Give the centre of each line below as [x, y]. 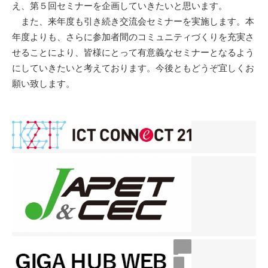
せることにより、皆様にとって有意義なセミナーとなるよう [133, 52]
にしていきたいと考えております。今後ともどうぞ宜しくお [133, 68]
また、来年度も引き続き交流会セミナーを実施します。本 [133, 21]
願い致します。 [43, 83]
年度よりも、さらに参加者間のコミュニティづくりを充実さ [133, 36]
